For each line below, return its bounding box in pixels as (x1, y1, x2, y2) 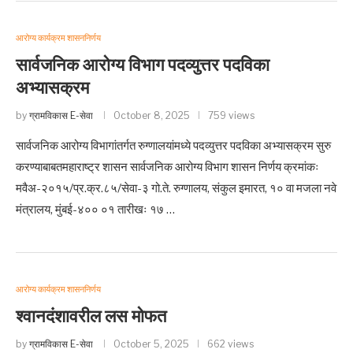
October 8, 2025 (113, 110, 190, 121)
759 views (208, 110, 255, 121)
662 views (207, 338, 254, 350)
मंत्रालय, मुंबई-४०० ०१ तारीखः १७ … (16, 203, 175, 217)
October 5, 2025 (113, 338, 189, 350)
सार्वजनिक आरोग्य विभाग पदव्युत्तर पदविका (16, 55, 269, 76)
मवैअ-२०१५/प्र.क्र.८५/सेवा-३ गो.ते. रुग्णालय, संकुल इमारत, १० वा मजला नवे (16, 181, 336, 195)
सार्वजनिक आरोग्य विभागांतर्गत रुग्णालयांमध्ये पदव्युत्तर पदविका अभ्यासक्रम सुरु (16, 139, 331, 153)
